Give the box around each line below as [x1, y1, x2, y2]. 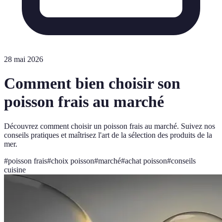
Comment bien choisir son [4, 74, 180, 93]
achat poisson [125, 156, 167, 165]
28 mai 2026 [4, 55, 43, 63]
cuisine [4, 165, 26, 174]
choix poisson [51, 156, 94, 165]
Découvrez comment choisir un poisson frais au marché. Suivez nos [4, 121, 215, 130]
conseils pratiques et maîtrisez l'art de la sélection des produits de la [4, 130, 212, 139]
